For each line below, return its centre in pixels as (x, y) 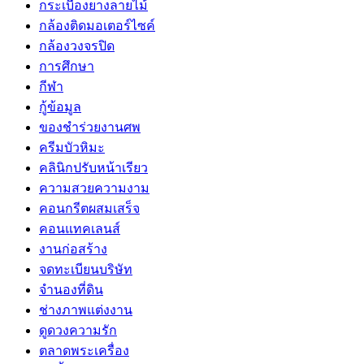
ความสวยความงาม (94, 188)
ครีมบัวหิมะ (72, 147)
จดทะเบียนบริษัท (86, 269)
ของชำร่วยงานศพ (90, 127)
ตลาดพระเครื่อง (84, 350)
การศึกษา (67, 66)
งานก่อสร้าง (73, 249)
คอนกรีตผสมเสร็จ (89, 208)
